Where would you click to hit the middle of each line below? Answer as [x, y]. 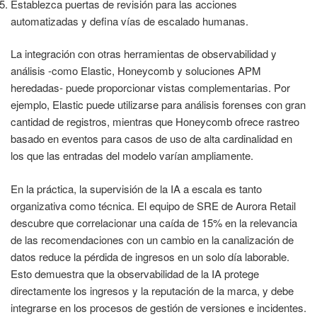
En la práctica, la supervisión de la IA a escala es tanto [136, 188]
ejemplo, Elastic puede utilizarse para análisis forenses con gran [158, 105]
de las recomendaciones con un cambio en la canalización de [152, 239]
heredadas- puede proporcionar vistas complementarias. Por [150, 88]
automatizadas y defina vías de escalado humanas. [129, 21]
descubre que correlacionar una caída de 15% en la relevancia [154, 222]
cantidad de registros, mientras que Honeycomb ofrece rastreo [155, 122]
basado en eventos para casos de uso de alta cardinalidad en [151, 139]
